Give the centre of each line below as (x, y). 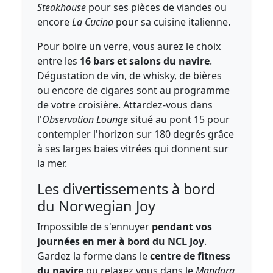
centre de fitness (190, 256)
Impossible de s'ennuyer (95, 227)
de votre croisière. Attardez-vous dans (125, 105)
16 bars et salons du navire (145, 61)
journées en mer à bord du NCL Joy (121, 241)
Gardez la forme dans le (94, 256)
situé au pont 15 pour (179, 119)
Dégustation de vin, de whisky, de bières (130, 76)
